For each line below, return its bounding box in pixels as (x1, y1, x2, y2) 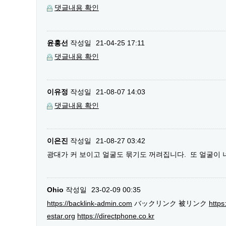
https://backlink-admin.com (47, 199, 132, 207)
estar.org (47, 211, 75, 220)
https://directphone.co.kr (77, 211, 154, 220)
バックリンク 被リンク (132, 199, 209, 207)
